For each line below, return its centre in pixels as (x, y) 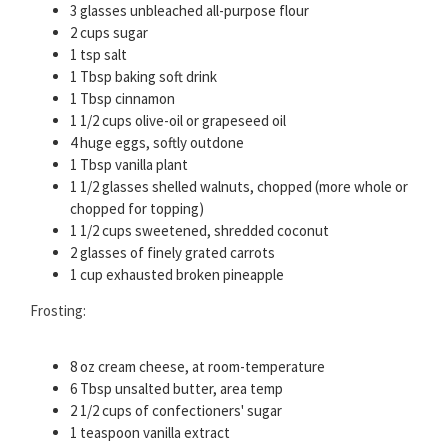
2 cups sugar (109, 33)
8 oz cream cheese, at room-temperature (197, 367)
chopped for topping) (137, 209)
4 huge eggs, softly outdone (157, 143)
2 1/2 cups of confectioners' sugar (176, 411)
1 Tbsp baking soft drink (143, 77)
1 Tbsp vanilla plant (129, 165)
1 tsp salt (98, 55)
